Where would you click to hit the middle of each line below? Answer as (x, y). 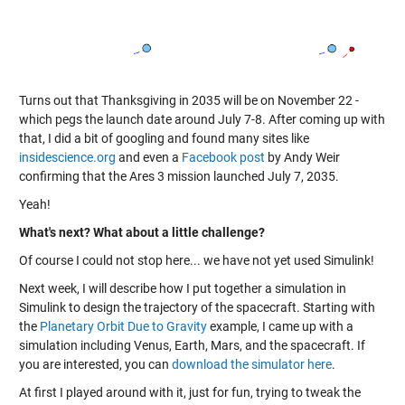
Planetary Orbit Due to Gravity (123, 327)
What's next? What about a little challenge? (141, 233)
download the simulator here (251, 365)
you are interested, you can (95, 365)
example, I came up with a (280, 327)
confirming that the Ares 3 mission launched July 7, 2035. (179, 177)
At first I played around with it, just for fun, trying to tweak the (189, 393)
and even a (148, 158)
